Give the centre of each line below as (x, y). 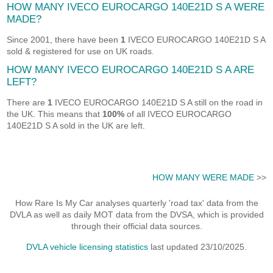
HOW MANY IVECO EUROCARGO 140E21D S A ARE (131, 70)
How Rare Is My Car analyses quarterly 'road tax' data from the (136, 203)
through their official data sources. (136, 226)
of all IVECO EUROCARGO (178, 114)
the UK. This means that (55, 114)
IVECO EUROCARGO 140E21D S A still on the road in (158, 102)
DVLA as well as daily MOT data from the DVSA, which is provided (136, 214)
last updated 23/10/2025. (197, 246)
